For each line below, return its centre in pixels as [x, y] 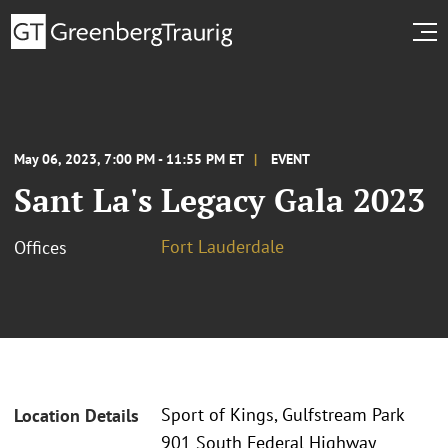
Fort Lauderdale [222, 246]
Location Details [76, 416]
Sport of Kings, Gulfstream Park [283, 415]
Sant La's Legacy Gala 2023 [219, 199]
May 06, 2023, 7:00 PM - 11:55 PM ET [129, 158]
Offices [40, 247]
